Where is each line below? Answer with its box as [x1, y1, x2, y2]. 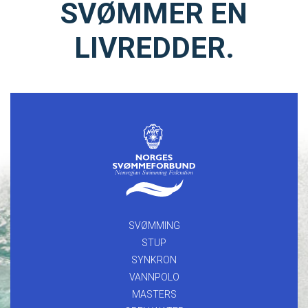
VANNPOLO [129, 271, 179, 283]
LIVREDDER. [74, 30, 234, 65]
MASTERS [131, 288, 177, 300]
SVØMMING [128, 219, 180, 231]
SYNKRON [131, 254, 177, 265]
